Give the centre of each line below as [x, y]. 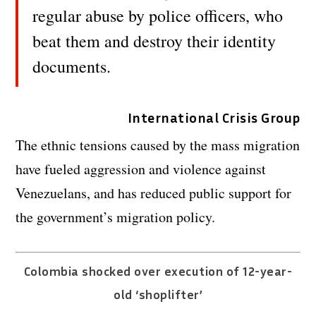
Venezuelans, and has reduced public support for [154, 193]
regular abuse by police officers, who [158, 15]
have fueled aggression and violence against [141, 169]
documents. [72, 66]
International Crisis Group [214, 117]
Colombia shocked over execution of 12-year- [158, 271]
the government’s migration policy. [116, 217]
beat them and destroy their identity [154, 41]
